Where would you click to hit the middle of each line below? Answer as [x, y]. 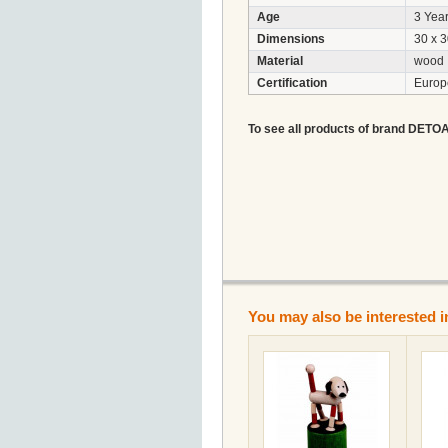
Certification [292, 83]
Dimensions [291, 39]
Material [280, 61]
